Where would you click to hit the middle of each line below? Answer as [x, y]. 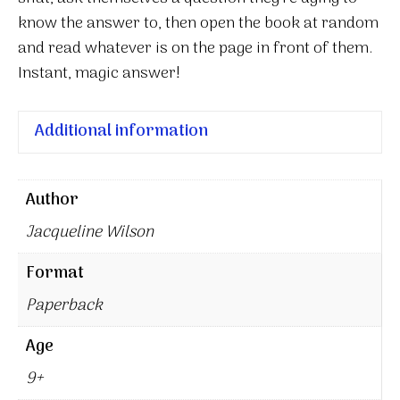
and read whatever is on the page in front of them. [195, 48]
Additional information [121, 131]
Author [52, 200]
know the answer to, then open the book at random [198, 23]
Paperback [64, 305]
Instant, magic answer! [99, 73]
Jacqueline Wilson [92, 232]
